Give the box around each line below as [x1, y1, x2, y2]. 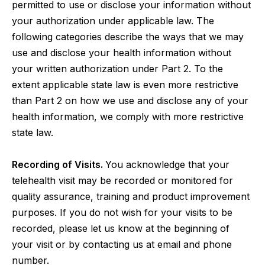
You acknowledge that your [105, 159, 230, 170]
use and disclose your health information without [12, 47, 231, 59]
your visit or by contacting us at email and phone [12, 238, 232, 250]
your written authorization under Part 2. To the [12, 63, 223, 75]
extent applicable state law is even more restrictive [12, 79, 238, 91]
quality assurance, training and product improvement [12, 190, 250, 202]
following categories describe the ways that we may [12, 31, 244, 43]
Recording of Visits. [12, 159, 105, 170]
